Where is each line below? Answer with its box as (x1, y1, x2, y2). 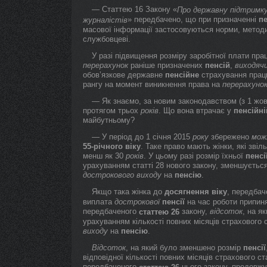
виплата (83, 197, 114, 206)
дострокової (114, 197, 160, 206)
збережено (209, 132, 252, 141)
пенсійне (165, 70, 199, 79)
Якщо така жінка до (92, 187, 164, 196)
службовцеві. (83, 35, 131, 44)
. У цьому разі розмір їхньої (144, 151, 246, 160)
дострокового (83, 170, 134, 179)
